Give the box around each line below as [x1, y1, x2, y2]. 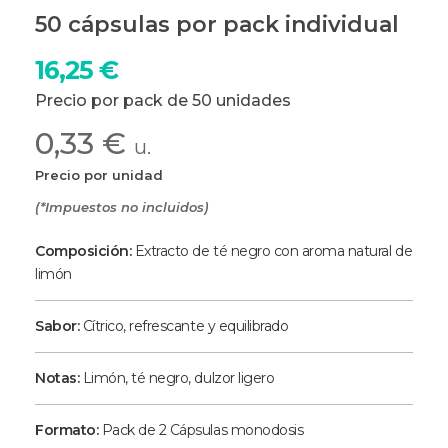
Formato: [35, 420, 99, 439]
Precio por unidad [35, 166, 163, 183]
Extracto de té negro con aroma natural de [131, 241, 413, 260]
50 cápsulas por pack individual [35, 10, 399, 38]
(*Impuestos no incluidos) [35, 198, 209, 215]
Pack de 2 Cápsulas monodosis [98, 420, 304, 439]
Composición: [35, 241, 132, 260]
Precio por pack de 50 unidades [35, 90, 291, 110]
